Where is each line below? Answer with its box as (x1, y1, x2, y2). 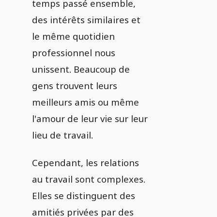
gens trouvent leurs (32, 79, 117, 92)
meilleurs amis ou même (32, 96, 139, 108)
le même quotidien (32, 30, 115, 42)
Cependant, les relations (32, 156, 139, 169)
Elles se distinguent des (32, 189, 135, 201)
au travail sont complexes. (32, 173, 145, 185)
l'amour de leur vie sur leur (32, 112, 148, 124)
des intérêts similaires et (32, 14, 140, 26)
